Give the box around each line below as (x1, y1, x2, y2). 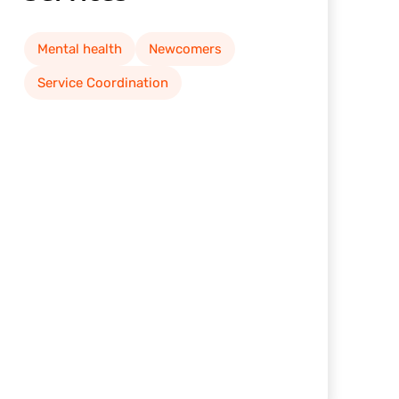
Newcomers (148, 41, 222, 58)
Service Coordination (37, 75, 168, 92)
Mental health (37, 41, 122, 58)
